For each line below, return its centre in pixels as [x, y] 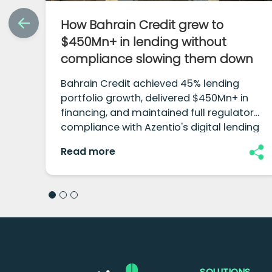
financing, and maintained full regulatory [160, 113]
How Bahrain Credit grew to [142, 25]
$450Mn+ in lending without [144, 42]
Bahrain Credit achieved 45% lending [150, 84]
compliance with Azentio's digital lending [160, 127]
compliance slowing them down [157, 59]
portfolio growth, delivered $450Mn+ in [155, 98]
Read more [88, 152]
